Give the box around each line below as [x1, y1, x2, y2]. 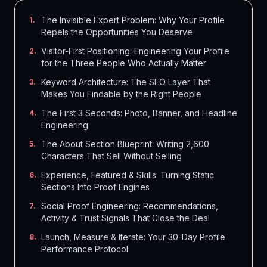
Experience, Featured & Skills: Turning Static [41, 170, 214, 180]
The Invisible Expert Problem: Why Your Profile [41, 15, 225, 25]
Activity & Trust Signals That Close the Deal [41, 213, 210, 223]
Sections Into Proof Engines [41, 182, 150, 192]
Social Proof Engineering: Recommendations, [41, 201, 218, 211]
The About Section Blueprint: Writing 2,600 [41, 139, 209, 149]
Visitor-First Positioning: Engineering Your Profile [41, 46, 229, 56]
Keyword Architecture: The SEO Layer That [41, 77, 210, 87]
